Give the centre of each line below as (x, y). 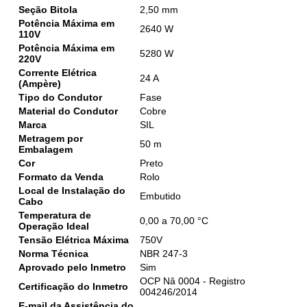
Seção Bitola (48, 10)
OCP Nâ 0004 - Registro (193, 281)
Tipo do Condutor (61, 98)
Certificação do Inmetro (74, 287)
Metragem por (51, 139)
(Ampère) (40, 84)
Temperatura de (55, 216)
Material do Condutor (69, 111)
